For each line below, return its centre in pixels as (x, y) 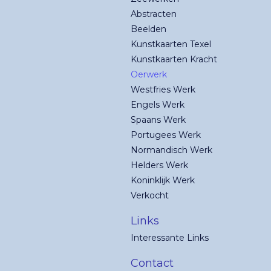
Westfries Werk (163, 89)
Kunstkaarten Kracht (174, 59)
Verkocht (150, 195)
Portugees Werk (166, 135)
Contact (152, 263)
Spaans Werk (158, 119)
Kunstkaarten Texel (171, 44)
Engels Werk (158, 104)
